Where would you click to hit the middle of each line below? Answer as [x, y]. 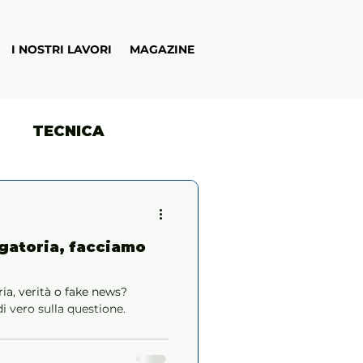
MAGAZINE [162, 49]
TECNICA [68, 131]
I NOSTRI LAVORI [62, 49]
